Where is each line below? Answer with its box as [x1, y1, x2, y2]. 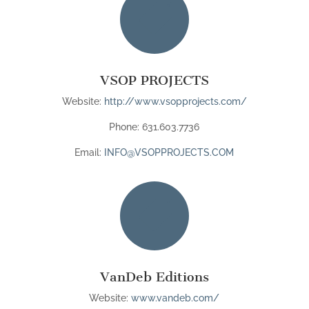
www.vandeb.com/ [131, 292, 220, 303]
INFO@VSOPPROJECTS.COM [104, 147, 235, 158]
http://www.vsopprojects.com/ [101, 96, 247, 107]
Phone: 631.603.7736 [109, 121, 200, 132]
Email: [74, 147, 105, 158]
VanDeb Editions [99, 269, 209, 285]
